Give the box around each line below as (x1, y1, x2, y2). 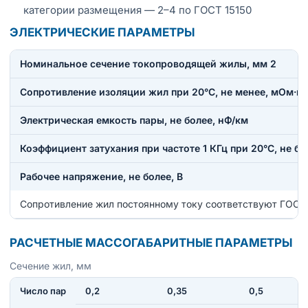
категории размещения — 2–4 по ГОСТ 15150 (23, 3, 252, 16)
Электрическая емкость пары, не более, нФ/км (20, 113, 248, 126)
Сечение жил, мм (10, 259, 91, 272)
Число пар (20, 285, 66, 296)
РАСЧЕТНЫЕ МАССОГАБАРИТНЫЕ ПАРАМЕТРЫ (10, 235, 292, 250)
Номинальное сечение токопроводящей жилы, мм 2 (20, 57, 276, 69)
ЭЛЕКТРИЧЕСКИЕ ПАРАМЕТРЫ (10, 25, 195, 39)
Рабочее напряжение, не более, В (20, 170, 183, 182)
